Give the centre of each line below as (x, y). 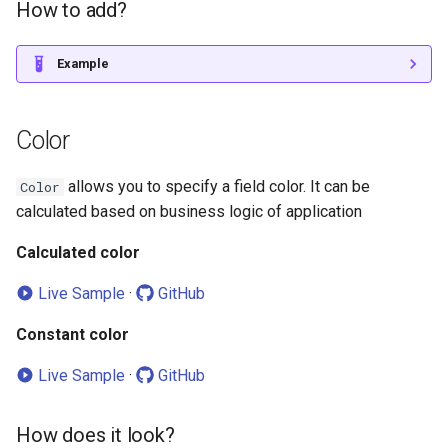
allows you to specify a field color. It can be (217, 186)
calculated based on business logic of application (189, 211)
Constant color (72, 334)
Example (83, 63)
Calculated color (78, 252)
